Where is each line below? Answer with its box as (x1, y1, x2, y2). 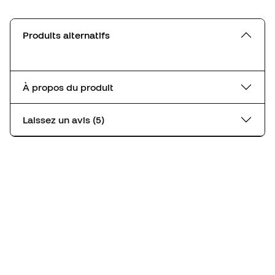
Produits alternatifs (23, 29, 110, 41)
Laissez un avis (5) (93, 114, 104, 125)
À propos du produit (23, 81, 114, 93)
